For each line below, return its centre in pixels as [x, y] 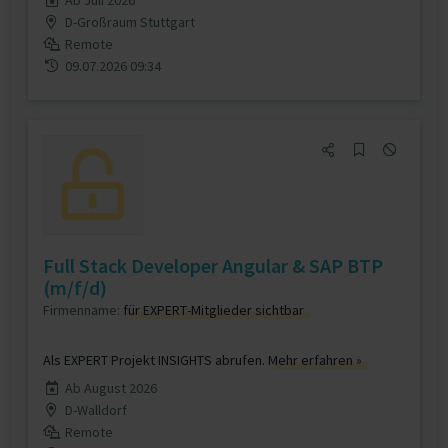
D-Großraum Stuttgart [129, 22]
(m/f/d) [75, 287]
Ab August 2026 [110, 388]
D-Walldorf [95, 410]
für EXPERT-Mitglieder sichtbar [213, 310]
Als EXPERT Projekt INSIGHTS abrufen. [155, 360]
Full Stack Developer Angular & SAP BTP [213, 265]
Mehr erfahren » [315, 360]
